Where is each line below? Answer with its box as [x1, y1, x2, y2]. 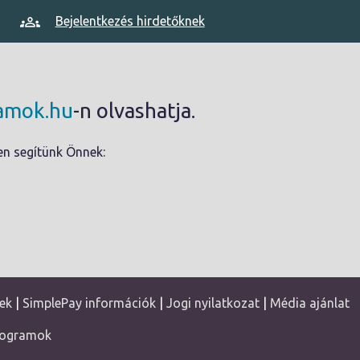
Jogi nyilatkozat [166, 296, 260, 310]
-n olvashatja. [73, 99, 195, 122]
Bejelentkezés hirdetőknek [55, 13, 205, 28]
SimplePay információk [22, 296, 156, 310]
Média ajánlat [269, 296, 350, 310]
